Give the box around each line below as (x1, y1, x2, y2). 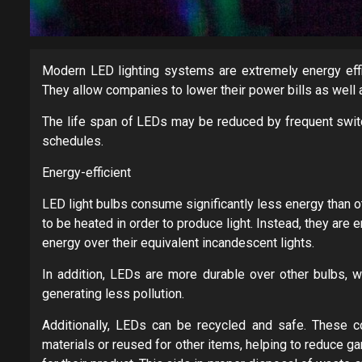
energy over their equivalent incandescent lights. (42, 234, 314, 250)
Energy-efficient (42, 164, 131, 180)
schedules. (42, 133, 103, 149)
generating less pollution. (42, 285, 184, 301)
